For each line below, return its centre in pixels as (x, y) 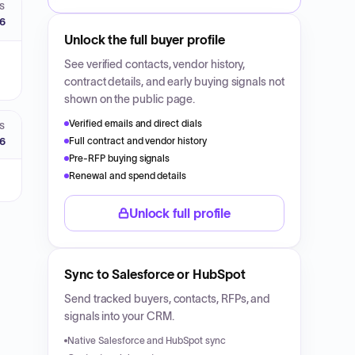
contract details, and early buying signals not (174, 82)
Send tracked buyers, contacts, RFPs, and (168, 299)
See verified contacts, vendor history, (155, 64)
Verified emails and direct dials (136, 123)
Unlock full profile (180, 213)
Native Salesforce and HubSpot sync (147, 340)
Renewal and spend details (128, 176)
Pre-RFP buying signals (120, 158)
